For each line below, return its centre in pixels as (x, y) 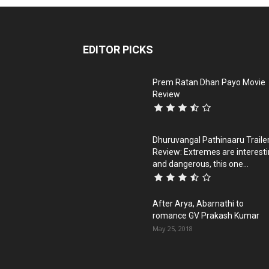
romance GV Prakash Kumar (206, 215)
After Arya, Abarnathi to (198, 203)
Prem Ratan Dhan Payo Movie (209, 82)
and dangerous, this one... (201, 164)
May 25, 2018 (173, 228)
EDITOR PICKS (118, 49)
